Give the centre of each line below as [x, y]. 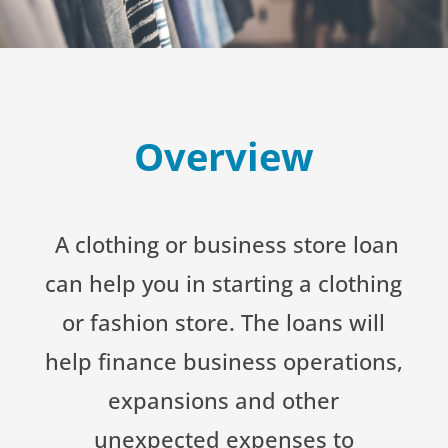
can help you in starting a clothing [224, 282]
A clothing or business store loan [223, 243]
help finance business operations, [223, 360]
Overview [223, 155]
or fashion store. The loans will [224, 321]
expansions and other [224, 399]
